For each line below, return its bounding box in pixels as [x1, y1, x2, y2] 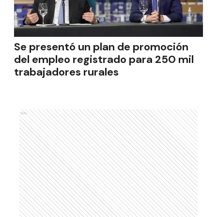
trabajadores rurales [14, 65, 119, 79]
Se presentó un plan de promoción [14, 40, 188, 54]
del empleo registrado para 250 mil [14, 52, 194, 66]
